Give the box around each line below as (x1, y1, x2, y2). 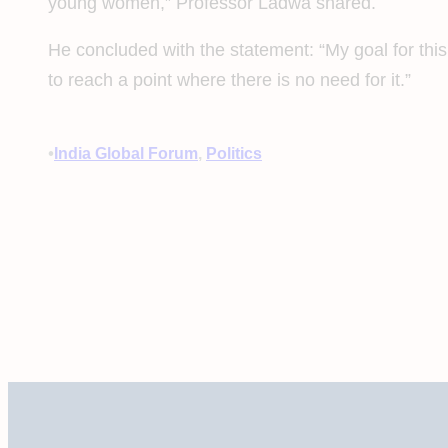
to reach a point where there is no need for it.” (48, 70, 416, 90)
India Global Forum (54, 144, 198, 162)
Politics (206, 144, 262, 162)
